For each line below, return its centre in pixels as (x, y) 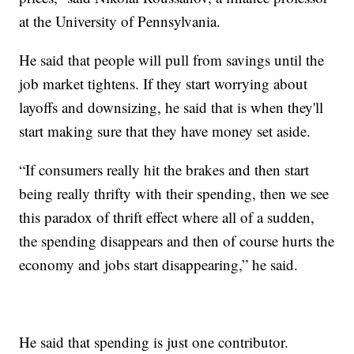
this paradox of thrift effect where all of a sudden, (167, 217)
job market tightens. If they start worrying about (164, 83)
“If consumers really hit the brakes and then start (164, 169)
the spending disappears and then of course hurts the (177, 240)
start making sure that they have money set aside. (165, 130)
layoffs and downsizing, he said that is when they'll (171, 107)
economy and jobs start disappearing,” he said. (159, 264)
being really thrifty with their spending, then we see (174, 193)
